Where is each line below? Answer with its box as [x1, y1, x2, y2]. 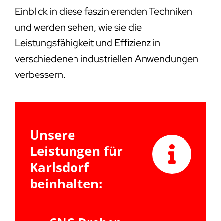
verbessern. [14, 68, 66, 81]
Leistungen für [29, 142, 123, 160]
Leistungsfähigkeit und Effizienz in [14, 36, 160, 49]
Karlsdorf [29, 158, 89, 176]
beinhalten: [29, 174, 102, 192]
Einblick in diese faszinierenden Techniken [14, 4, 192, 18]
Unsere [29, 125, 75, 144]
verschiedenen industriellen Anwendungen [14, 52, 198, 65]
